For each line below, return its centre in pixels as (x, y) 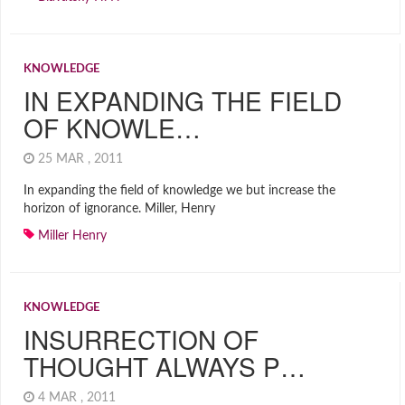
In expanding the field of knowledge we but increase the (179, 191)
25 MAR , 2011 (82, 159)
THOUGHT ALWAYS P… (165, 366)
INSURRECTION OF (141, 339)
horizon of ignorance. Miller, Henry (119, 209)
